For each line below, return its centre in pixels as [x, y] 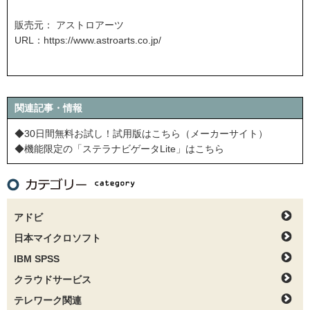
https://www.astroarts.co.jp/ [102, 40]
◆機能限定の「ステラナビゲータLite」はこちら [119, 149]
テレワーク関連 [48, 300]
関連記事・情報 [48, 108]
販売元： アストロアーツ [69, 25]
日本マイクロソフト [57, 238]
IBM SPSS [37, 259]
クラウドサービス [53, 280]
